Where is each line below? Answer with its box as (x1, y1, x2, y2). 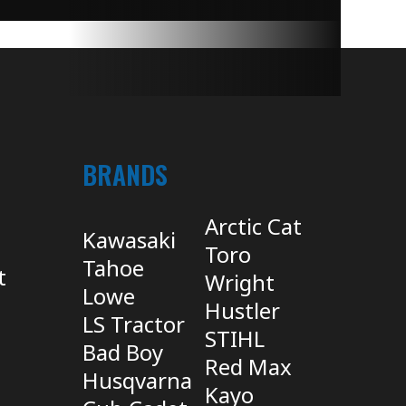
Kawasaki (82, 224, 176, 255)
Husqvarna (82, 364, 192, 395)
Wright (205, 266, 275, 297)
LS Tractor (82, 308, 185, 339)
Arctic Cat (205, 210, 302, 241)
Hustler (205, 295, 280, 325)
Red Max (205, 351, 292, 382)
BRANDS (82, 155, 168, 193)
